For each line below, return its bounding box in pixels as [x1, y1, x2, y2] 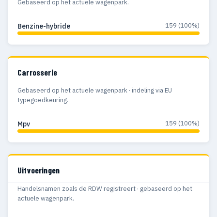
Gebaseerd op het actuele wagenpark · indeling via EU [17, 86, 172, 95]
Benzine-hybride [17, 21, 70, 31]
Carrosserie [17, 66, 57, 77]
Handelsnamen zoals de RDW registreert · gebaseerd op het [17, 184, 192, 193]
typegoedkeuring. [17, 96, 68, 105]
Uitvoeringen [17, 165, 60, 176]
